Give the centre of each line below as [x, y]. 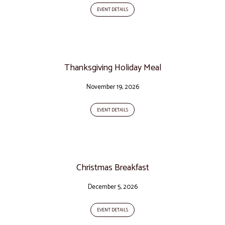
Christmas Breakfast [113, 168]
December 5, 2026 [113, 187]
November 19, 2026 [113, 87]
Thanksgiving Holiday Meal [113, 68]
